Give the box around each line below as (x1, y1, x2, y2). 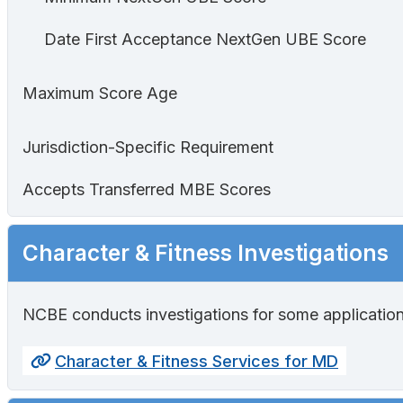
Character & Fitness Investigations (22, 239, 389, 267)
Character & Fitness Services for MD (55, 351, 338, 371)
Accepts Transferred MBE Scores (22, 180, 271, 200)
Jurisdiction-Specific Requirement (22, 138, 273, 157)
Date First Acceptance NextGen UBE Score (44, 30, 366, 49)
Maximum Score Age (22, 84, 177, 103)
